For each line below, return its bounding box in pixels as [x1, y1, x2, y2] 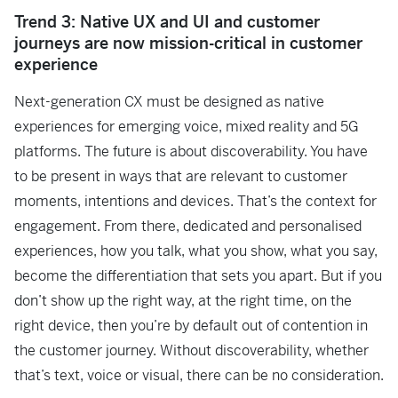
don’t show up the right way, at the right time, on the [14, 291, 352, 310]
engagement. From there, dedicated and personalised [14, 217, 362, 235]
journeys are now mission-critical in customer [14, 33, 362, 53]
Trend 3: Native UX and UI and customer [14, 12, 320, 32]
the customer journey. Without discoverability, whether [14, 341, 369, 360]
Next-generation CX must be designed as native [14, 92, 324, 111]
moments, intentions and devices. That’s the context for [14, 192, 377, 211]
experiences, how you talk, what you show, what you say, [14, 242, 378, 260]
